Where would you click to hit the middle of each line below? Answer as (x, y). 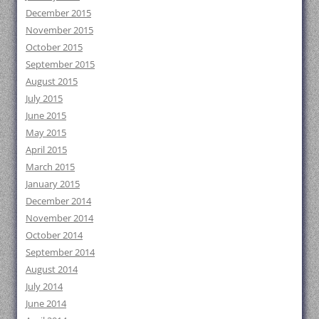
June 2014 (46, 303)
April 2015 (46, 149)
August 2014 (52, 269)
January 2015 (53, 183)
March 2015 (50, 166)
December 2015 (58, 12)
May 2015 (46, 132)
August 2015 (52, 81)
